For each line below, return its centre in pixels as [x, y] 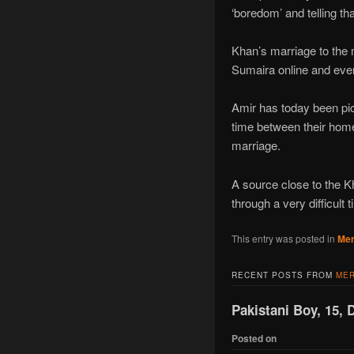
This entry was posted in [284, 239]
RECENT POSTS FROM [283, 275]
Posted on [254, 338]
